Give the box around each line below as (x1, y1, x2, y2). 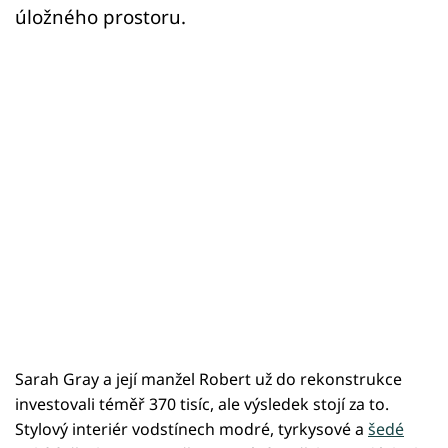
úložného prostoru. (15, 4, 186, 30)
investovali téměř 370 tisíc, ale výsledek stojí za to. (15, 393, 389, 416)
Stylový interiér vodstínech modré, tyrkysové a (15, 418, 368, 441)
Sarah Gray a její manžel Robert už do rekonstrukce (15, 368, 402, 391)
